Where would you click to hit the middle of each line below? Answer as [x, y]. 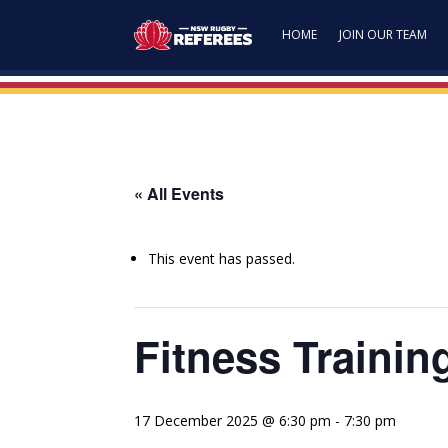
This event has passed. [222, 258]
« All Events [179, 193]
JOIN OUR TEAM [382, 34]
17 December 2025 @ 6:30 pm [233, 420]
